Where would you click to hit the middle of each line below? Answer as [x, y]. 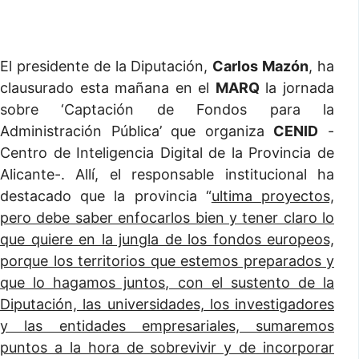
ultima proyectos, [273, 196]
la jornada [297, 88]
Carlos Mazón [261, 66]
